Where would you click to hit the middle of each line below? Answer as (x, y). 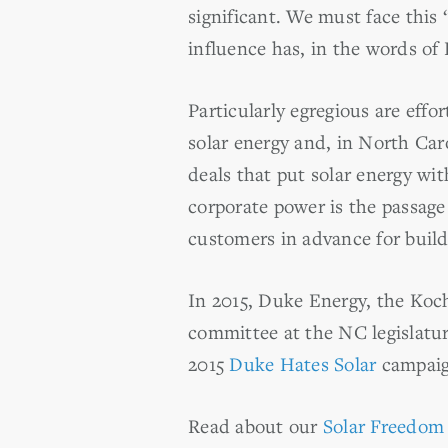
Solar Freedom (383, 425)
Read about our (255, 425)
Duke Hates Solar (303, 363)
